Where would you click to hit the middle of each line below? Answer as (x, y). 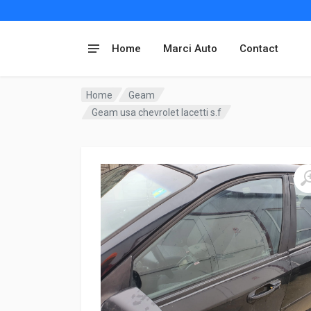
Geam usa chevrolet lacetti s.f (157, 112)
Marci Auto (190, 49)
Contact (259, 49)
